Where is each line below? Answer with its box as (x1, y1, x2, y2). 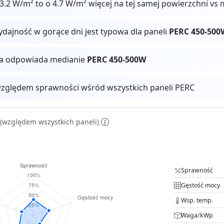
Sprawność (181, 165, 213, 174)
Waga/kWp (181, 210, 213, 219)
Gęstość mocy (181, 180, 220, 189)
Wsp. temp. (181, 195, 213, 204)
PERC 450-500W (87, 53, 146, 65)
